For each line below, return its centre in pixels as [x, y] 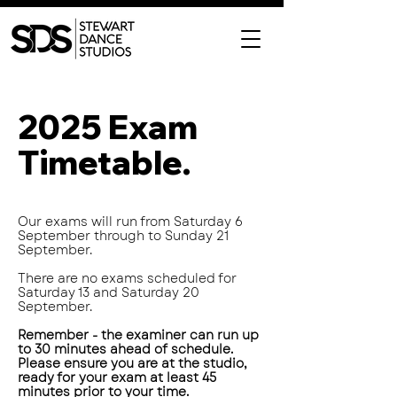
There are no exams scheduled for [127, 278]
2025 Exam [108, 127]
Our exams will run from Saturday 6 [130, 222]
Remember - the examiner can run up [138, 335]
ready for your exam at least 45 [117, 378]
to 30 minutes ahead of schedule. [125, 349]
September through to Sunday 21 [123, 236]
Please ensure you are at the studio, [132, 363]
